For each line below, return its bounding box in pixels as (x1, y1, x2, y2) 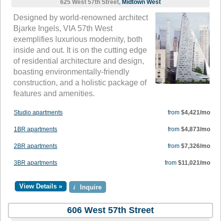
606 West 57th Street (67, 205, 154, 216)
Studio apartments (14, 109, 63, 116)
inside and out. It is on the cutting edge (13, 46, 147, 55)
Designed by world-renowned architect (13, 13, 148, 22)
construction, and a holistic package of (13, 78, 147, 87)
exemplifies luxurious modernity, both (13, 35, 143, 44)
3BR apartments (14, 159, 57, 167)
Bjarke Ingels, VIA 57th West (13, 24, 112, 33)
